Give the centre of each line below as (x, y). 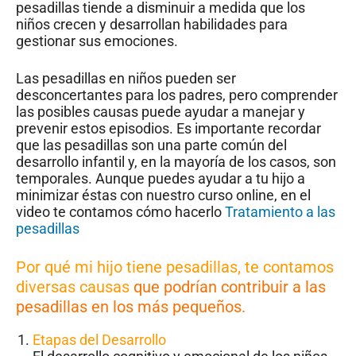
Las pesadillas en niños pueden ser (126, 79)
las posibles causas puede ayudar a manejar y (161, 112)
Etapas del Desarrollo (99, 340)
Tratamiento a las (280, 212)
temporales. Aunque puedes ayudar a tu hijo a (161, 179)
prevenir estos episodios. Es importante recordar (168, 129)
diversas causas (73, 287)
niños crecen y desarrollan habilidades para (152, 25)
